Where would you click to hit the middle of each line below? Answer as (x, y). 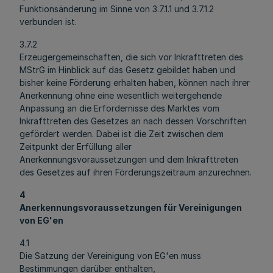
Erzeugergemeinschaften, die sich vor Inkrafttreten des (131, 57)
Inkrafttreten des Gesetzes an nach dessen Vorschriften (133, 121)
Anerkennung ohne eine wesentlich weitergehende (121, 95)
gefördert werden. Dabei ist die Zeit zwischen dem (122, 134)
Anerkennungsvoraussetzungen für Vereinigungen (131, 207)
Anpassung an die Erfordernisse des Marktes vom (119, 108)
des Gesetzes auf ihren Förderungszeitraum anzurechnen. (136, 172)
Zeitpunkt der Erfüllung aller (76, 147)
